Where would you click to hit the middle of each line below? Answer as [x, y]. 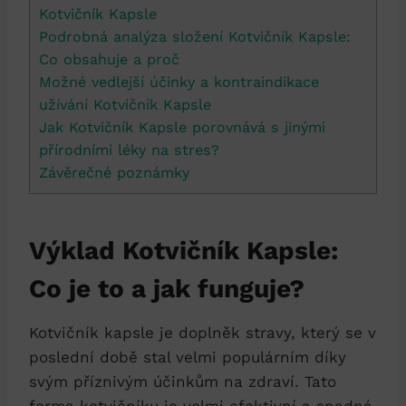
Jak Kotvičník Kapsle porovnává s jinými [182, 127]
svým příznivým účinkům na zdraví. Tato [183, 381]
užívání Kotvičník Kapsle [125, 104]
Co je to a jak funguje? [167, 288]
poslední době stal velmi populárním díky [188, 357]
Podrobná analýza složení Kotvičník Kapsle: [195, 36]
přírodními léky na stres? [129, 150]
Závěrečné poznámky [114, 172]
